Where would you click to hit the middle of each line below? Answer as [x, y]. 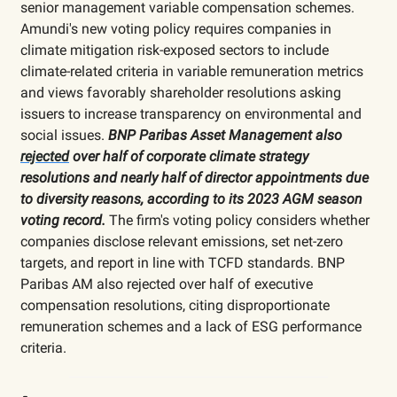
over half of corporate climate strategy [189, 156]
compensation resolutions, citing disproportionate [175, 305]
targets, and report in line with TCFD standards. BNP [183, 262]
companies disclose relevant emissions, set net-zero [182, 241]
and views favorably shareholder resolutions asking [181, 92]
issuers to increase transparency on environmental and [191, 113]
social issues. [64, 135]
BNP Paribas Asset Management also [225, 135]
